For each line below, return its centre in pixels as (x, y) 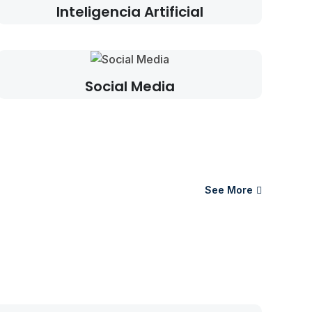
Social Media (130, 86)
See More (229, 190)
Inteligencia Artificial (130, 11)
